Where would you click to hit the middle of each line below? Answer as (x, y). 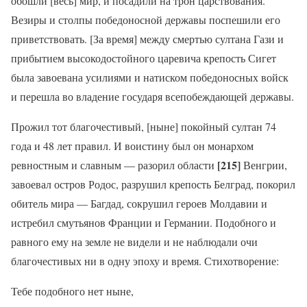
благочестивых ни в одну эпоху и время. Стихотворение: (145, 260)
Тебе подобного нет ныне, (72, 291)
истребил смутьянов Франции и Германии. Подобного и (144, 222)
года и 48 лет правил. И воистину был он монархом (132, 145)
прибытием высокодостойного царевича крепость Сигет (144, 58)
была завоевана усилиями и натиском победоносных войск (150, 77)
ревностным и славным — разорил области (114, 164)
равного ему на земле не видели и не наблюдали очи (134, 241)
